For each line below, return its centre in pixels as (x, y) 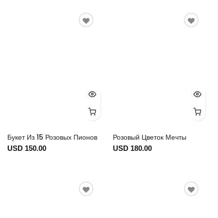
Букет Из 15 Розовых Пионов (52, 137)
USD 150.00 (27, 148)
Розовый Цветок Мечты (149, 137)
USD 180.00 (132, 148)
